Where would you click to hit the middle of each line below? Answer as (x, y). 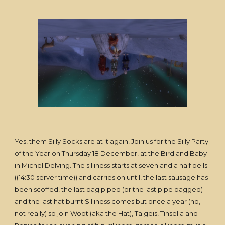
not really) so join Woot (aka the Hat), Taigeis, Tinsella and (106, 213)
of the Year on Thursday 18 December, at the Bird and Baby (111, 153)
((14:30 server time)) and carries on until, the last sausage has (111, 177)
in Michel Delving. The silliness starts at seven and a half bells (111, 165)
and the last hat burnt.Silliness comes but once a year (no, (108, 201)
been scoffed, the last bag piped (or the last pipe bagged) (109, 189)
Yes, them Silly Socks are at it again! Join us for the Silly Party (112, 141)
